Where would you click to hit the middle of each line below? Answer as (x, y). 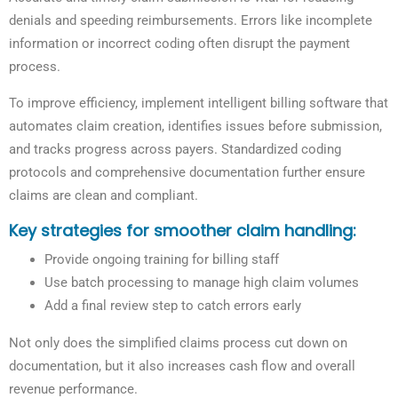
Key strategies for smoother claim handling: (183, 231)
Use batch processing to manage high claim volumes (202, 283)
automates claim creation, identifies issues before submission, (195, 127)
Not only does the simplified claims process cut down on (178, 343)
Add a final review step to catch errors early (173, 306)
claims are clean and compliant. (103, 196)
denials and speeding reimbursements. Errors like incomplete (191, 21)
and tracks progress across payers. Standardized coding (175, 150)
